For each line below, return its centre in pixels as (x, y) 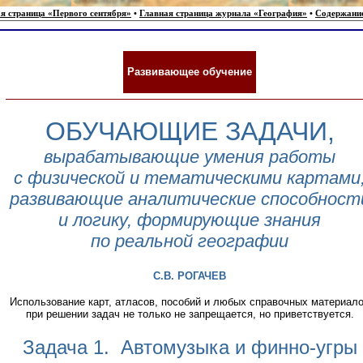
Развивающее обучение (190, 72)
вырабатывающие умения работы (190, 157)
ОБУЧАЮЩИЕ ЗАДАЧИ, (190, 132)
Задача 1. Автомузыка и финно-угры (190, 348)
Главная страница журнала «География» (223, 13)
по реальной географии (190, 241)
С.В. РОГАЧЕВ (190, 275)
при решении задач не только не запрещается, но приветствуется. (190, 314)
